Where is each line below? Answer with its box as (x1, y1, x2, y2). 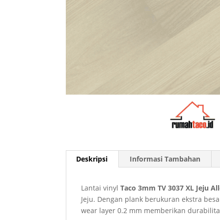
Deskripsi (76, 154, 108, 164)
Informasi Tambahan (130, 154, 201, 164)
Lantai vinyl (81, 183, 121, 193)
